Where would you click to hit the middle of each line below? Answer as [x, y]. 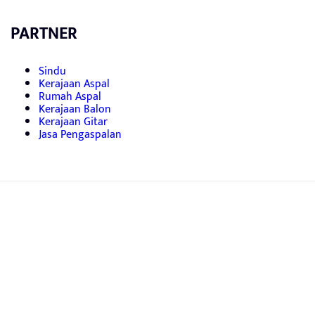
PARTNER [44, 33]
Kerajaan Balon [75, 109]
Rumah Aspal [70, 96]
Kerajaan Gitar [73, 122]
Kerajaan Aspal [74, 84]
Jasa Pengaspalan [80, 134]
